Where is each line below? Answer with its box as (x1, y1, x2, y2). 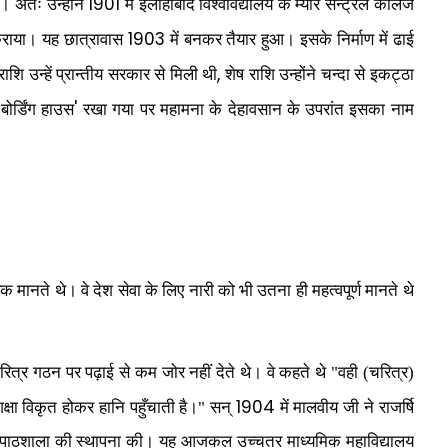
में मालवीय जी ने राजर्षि (274, 398, 414, 417)
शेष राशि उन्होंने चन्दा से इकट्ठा (225, 65, 414, 84)
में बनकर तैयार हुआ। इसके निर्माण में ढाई (164, 30, 414, 49)
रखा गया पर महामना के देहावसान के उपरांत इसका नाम (83, 100, 414, 119)
